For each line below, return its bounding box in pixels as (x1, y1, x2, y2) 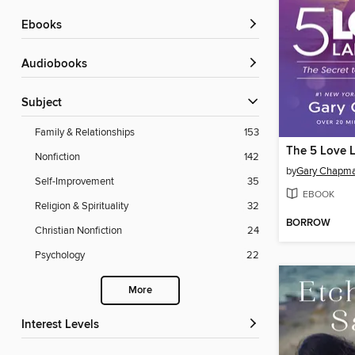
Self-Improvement (35, 175, 114, 189)
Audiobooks (29, 57, 87, 72)
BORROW (286, 216, 330, 231)
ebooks (29, 18, 62, 33)
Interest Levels (25, 318, 99, 333)
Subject (29, 96, 62, 111)
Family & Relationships (35, 126, 135, 139)
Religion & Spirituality (35, 200, 128, 213)
